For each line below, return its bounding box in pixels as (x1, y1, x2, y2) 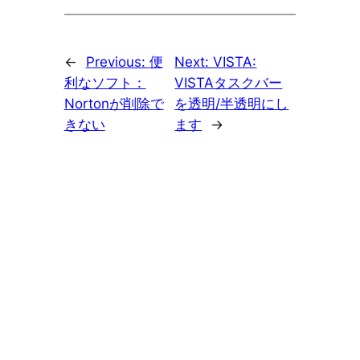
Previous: (85, 54, 149, 71)
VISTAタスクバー (174, 75, 283, 92)
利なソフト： (63, 75, 146, 92)
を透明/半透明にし (174, 96, 289, 112)
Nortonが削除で (63, 96, 164, 112)
